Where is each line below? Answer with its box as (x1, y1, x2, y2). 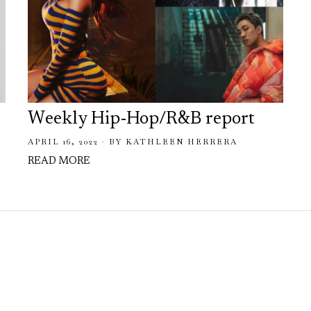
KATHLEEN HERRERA (125, 136, 237, 146)
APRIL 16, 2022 (27, 136, 99, 146)
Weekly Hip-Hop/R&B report (27, 110, 255, 128)
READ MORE (27, 155, 90, 167)
